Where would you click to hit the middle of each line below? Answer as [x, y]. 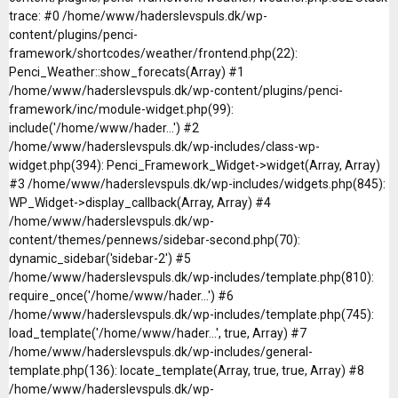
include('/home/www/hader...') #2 [104, 127]
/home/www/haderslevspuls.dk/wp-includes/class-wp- [164, 146]
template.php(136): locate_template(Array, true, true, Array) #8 [187, 370]
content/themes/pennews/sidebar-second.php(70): [155, 239]
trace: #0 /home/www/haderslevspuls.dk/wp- [138, 16]
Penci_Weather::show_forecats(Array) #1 [127, 72]
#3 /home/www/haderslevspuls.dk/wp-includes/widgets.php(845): [197, 183]
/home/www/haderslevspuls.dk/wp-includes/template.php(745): [191, 314]
